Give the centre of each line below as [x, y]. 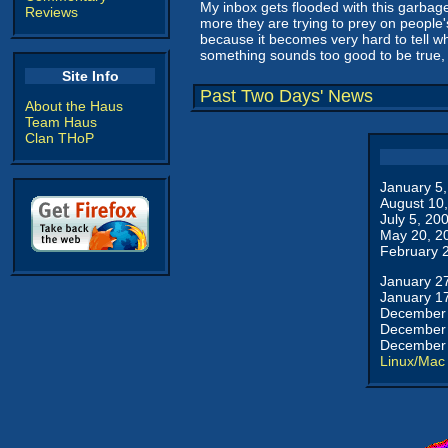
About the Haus [74, 106]
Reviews [51, 12]
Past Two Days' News [286, 96]
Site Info [90, 76]
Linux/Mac [412, 361]
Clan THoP [59, 138]
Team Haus [61, 122]
